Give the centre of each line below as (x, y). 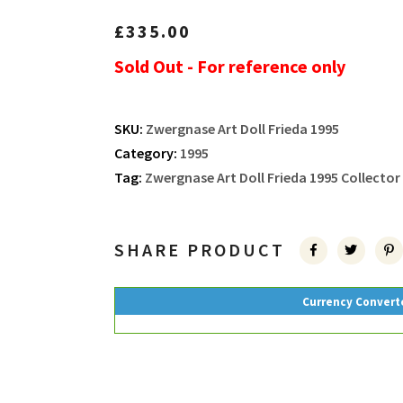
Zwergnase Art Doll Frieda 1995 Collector (272, 177)
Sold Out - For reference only (229, 66)
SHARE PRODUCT (199, 250)
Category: (147, 153)
